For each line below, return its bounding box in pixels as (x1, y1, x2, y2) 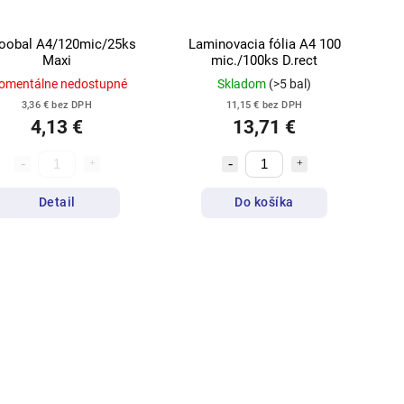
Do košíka (234, 195, 294, 210)
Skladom (217, 76, 269, 91)
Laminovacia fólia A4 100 (188, 35, 341, 52)
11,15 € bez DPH (226, 98, 302, 111)
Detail (38, 195, 76, 210)
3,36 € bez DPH (22, 98, 92, 111)
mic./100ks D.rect (211, 51, 317, 69)
